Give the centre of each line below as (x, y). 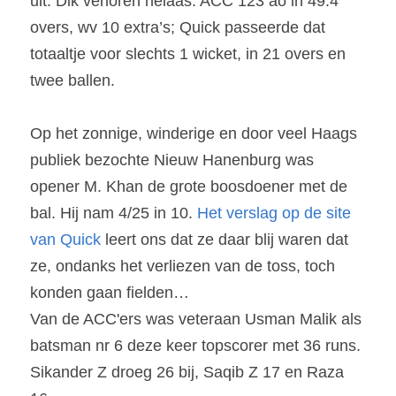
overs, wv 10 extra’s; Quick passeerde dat (178, 27)
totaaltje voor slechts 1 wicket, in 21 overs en (188, 54)
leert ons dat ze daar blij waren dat (225, 240)
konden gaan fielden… (110, 293)
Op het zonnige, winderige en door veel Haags (194, 133)
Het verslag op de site (274, 213)
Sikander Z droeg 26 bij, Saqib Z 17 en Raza (187, 372)
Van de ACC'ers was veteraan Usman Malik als (196, 319)
